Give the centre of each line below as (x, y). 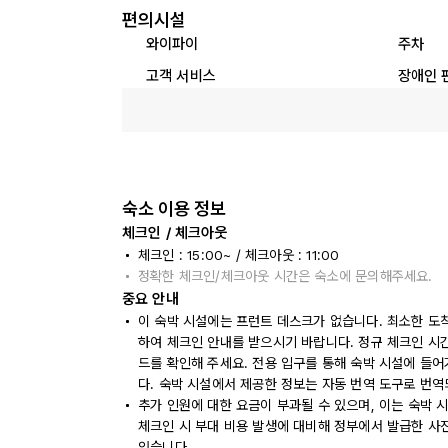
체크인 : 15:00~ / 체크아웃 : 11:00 (239, 255)
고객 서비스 (181, 75)
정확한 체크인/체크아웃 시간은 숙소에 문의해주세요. (285, 276)
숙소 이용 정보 (174, 208)
